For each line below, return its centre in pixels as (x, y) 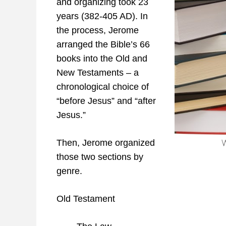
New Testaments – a (99, 73)
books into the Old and (102, 59)
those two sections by (100, 157)
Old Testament (86, 199)
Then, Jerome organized (106, 143)
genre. (69, 171)
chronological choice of (103, 87)
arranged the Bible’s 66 (103, 45)
